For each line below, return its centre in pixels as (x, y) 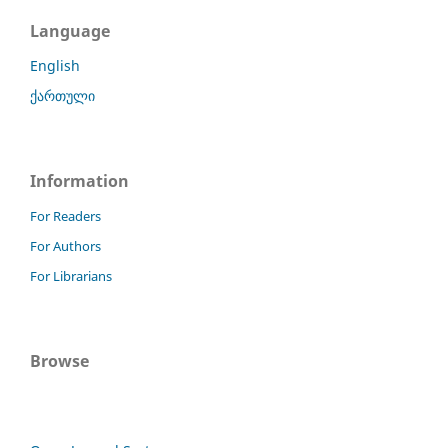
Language (70, 30)
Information (79, 180)
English (55, 65)
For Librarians (71, 275)
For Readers (65, 215)
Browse (59, 360)
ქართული (62, 95)
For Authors (65, 245)
